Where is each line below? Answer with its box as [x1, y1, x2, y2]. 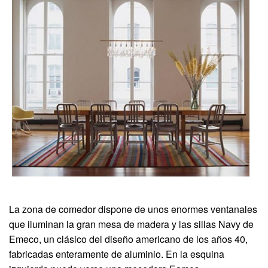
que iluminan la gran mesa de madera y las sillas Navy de [9, 217, 254, 232]
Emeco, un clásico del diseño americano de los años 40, [9, 232, 248, 246]
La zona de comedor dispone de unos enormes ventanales [9, 202, 257, 217]
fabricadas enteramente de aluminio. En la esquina [9, 247, 224, 261]
